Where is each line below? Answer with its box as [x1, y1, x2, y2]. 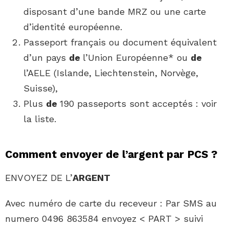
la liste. [24, 113, 56, 125]
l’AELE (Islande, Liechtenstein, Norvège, [24, 67, 198, 79]
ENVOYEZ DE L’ [5, 172, 73, 184]
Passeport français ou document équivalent [24, 37, 217, 48]
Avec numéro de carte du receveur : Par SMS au [5, 198, 217, 209]
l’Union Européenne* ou [83, 52, 191, 63]
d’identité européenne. [24, 21, 122, 33]
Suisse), [24, 83, 58, 94]
